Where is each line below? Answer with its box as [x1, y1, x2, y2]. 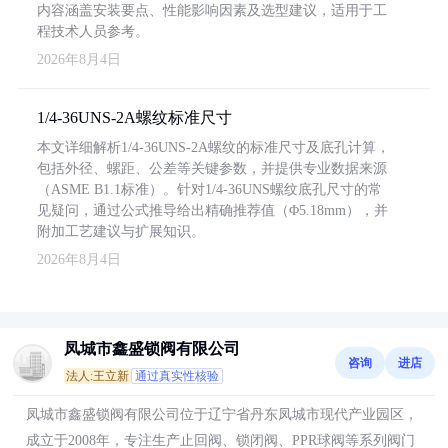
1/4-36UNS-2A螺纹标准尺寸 [37, 109, 232, 126]
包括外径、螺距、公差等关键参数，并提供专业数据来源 [37, 161, 387, 176]
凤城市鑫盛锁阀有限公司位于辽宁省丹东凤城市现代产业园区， [26, 407, 418, 422]
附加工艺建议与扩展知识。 [37, 224, 205, 239]
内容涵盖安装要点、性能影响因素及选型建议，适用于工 [37, 3, 387, 18]
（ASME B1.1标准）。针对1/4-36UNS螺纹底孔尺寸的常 [37, 182, 382, 197]
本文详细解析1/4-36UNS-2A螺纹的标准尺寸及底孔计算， [37, 140, 390, 155]
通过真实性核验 [135, 369, 219, 383]
